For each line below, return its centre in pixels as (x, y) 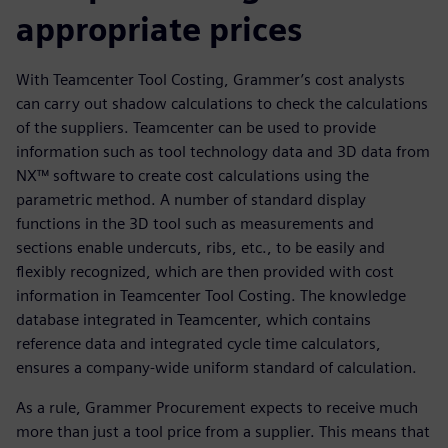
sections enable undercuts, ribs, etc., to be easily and (200, 248)
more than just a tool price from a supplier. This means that (223, 432)
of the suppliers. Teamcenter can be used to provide (196, 128)
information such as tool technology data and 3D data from (223, 152)
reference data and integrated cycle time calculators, (198, 344)
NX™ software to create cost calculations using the (192, 176)
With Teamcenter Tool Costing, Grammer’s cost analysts (210, 80)
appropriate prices (159, 30)
